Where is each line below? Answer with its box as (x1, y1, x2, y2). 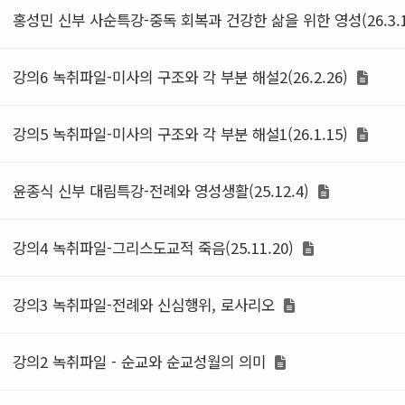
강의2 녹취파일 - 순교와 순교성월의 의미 (13, 351, 270, 372)
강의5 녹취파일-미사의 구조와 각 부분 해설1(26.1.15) (13, 123, 353, 145)
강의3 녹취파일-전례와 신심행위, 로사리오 (13, 294, 279, 316)
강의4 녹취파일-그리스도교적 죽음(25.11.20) (13, 237, 298, 259)
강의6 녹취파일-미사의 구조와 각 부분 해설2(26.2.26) (13, 66, 353, 88)
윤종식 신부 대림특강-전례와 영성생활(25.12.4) (13, 180, 314, 202)
